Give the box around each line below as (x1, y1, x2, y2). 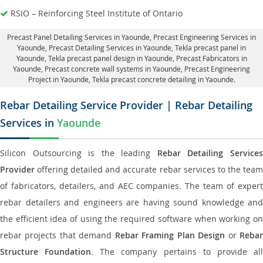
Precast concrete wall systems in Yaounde (45, 64, 181, 73)
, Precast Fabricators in (172, 53, 247, 63)
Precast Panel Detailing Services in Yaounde (7, 32, 150, 42)
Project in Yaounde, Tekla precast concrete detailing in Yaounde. (28, 75, 235, 84)
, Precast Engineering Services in (150, 32, 256, 42)
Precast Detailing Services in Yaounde (49, 43, 171, 52)
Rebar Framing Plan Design (114, 230, 225, 241)
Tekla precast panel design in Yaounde (48, 53, 173, 63)
